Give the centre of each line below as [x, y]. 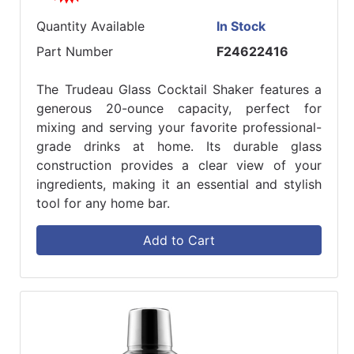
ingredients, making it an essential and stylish [179, 185]
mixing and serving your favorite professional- [179, 128]
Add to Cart [179, 241]
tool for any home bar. [103, 203]
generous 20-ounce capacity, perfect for [179, 109]
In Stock [241, 26]
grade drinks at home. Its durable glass [179, 147]
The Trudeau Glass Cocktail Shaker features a [179, 90]
